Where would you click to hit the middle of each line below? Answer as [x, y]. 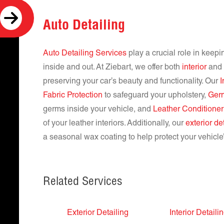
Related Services [83, 182]
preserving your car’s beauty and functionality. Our [131, 82]
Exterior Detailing [98, 213]
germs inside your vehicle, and [98, 110]
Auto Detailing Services [85, 54]
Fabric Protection [73, 96]
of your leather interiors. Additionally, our [114, 124]
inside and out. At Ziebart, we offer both [112, 68]
